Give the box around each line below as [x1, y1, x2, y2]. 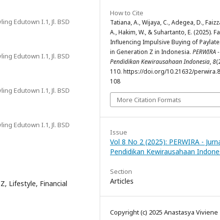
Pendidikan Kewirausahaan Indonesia [110, 57, 210, 66]
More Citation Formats [117, 95, 181, 104]
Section [110, 167, 132, 176]
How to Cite [110, 8, 143, 17]
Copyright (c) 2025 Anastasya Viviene [110, 208, 218, 217]
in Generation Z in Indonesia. [110, 48, 192, 56]
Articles [110, 176, 134, 186]
